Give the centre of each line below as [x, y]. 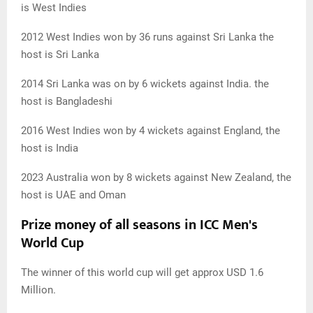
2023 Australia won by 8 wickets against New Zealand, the [156, 178]
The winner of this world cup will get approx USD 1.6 [142, 273]
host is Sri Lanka [60, 55]
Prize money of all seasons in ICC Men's [139, 225]
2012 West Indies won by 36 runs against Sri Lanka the [147, 37]
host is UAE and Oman [73, 195]
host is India [50, 148]
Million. [38, 290]
